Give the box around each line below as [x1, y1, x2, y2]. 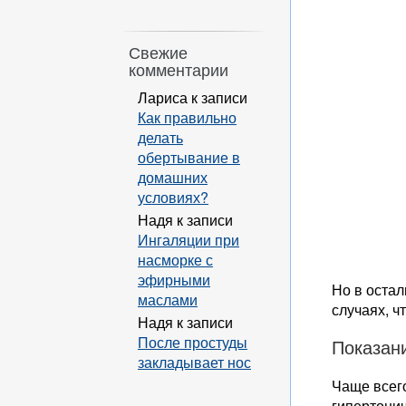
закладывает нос [138, 351, 251, 372]
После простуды [138, 331, 247, 353]
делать [138, 126, 183, 148]
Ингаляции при [138, 228, 239, 250]
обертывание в [138, 146, 240, 168]
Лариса [138, 86, 188, 108]
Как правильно [138, 106, 237, 128]
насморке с [138, 248, 213, 270]
